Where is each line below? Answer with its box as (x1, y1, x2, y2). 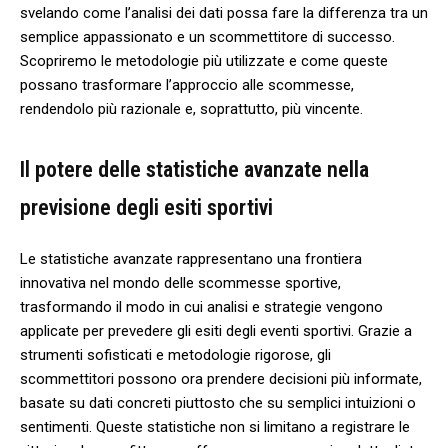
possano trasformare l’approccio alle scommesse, (20, 75, 354, 94)
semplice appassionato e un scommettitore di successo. (20, 27, 395, 46)
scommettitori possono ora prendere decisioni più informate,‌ (20, 369, 422, 388)
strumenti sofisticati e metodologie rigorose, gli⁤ (20, 345, 331, 364)
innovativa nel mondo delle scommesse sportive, (20, 273, 341, 292)
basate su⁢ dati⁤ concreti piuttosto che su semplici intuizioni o (20, 393, 416, 412)
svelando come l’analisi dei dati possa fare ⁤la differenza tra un (20, 3, 428, 22)
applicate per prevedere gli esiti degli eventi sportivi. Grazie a (20, 321, 412, 340)
